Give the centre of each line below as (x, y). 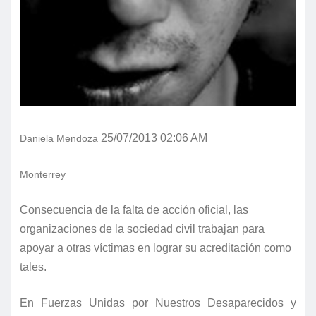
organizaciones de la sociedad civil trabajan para (142, 229)
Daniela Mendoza (60, 139)
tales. (33, 267)
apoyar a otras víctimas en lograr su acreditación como (156, 248)
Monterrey (43, 175)
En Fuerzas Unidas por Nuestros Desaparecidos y (158, 303)
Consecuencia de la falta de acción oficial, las (134, 210)
